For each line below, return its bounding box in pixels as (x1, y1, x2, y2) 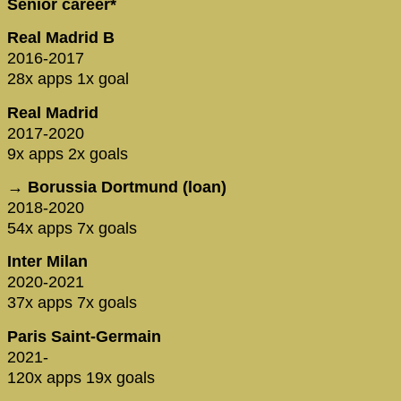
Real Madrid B (7, 29, 115, 47)
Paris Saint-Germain (7, 327, 161, 346)
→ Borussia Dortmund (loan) (7, 178, 226, 197)
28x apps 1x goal (7, 70, 129, 89)
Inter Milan (7, 252, 88, 271)
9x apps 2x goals (7, 144, 128, 163)
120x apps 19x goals (7, 368, 155, 387)
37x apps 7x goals (7, 294, 137, 312)
